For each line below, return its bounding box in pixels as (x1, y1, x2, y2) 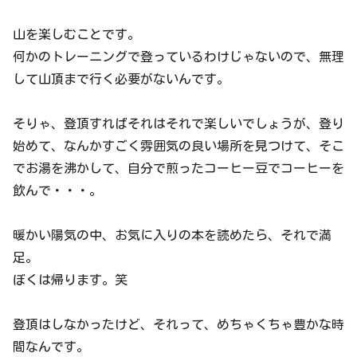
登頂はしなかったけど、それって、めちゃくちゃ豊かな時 (13, 318, 344, 331)
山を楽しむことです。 (13, 28, 140, 41)
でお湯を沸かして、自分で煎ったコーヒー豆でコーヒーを (13, 162, 344, 175)
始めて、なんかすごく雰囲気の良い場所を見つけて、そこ (13, 139, 344, 153)
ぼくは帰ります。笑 (13, 273, 127, 287)
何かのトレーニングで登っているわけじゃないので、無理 (13, 50, 344, 64)
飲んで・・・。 (13, 184, 102, 198)
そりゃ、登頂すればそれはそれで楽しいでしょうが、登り (13, 117, 344, 131)
